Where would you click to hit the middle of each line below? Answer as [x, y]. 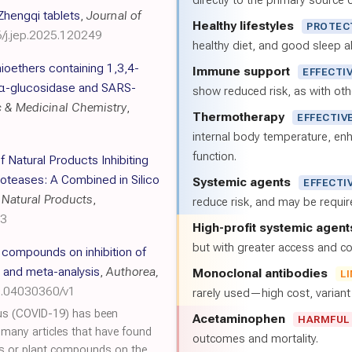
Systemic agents [242, 182]
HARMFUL [324, 319]
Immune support [241, 71]
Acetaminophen [239, 319]
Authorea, [132, 271]
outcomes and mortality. [255, 339]
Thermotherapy [238, 117]
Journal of [114, 15]
